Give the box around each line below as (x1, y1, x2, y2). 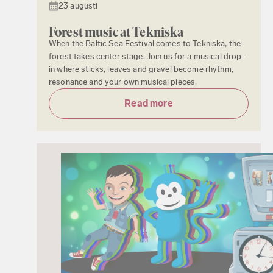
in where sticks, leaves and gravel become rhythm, (49, 63, 233, 74)
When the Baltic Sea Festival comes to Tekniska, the (49, 38, 241, 49)
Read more (124, 97, 173, 109)
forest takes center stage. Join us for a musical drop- (49, 51, 245, 62)
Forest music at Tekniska (49, 24, 184, 40)
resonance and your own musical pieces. (49, 76, 197, 87)
